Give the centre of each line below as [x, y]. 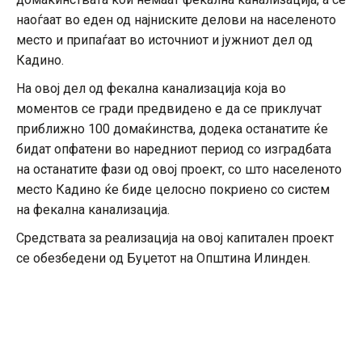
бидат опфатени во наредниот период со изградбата [174, 149]
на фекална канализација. [95, 210]
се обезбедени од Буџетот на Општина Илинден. [163, 259]
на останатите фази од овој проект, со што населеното [179, 170]
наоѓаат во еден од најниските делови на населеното [176, 20]
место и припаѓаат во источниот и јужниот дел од [164, 40]
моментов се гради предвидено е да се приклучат [169, 109]
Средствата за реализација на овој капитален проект [175, 238]
